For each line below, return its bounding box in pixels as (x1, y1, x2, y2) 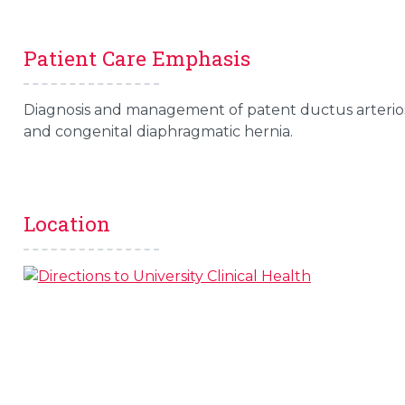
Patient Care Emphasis (23, 44, 250, 71)
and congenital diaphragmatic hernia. (23, 123, 297, 140)
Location (23, 210, 110, 237)
